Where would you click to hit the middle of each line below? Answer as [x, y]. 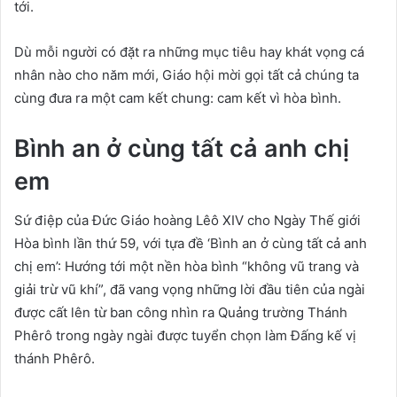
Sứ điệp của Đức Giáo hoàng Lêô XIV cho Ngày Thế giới [187, 220]
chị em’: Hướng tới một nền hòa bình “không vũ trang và [187, 266]
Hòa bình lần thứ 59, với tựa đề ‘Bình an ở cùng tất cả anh [191, 243]
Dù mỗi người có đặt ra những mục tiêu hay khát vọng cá [189, 51]
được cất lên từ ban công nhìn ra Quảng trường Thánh [181, 312]
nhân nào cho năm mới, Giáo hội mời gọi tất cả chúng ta [187, 74]
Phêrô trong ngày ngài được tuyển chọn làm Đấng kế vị [185, 335]
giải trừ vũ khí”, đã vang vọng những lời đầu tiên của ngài [190, 289]
